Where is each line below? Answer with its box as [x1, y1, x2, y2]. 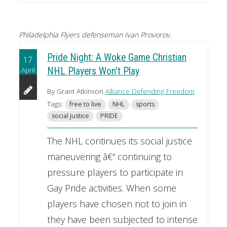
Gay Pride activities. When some [47, 182, 176, 195]
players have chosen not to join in [47, 198, 186, 210]
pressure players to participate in [47, 166, 183, 179]
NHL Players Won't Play [47, 65, 139, 78]
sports [135, 100, 155, 109]
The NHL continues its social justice [47, 135, 192, 147]
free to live [69, 100, 101, 109]
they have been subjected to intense [47, 213, 198, 226]
